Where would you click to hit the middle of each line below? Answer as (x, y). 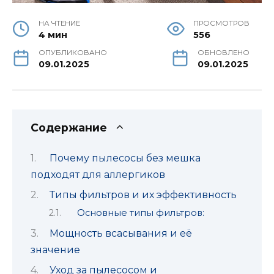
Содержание (69, 128)
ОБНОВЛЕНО (224, 53)
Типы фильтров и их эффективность (143, 195)
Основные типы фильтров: (141, 213)
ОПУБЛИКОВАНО (73, 53)
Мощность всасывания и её (120, 233)
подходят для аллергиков (98, 174)
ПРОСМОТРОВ (221, 24)
